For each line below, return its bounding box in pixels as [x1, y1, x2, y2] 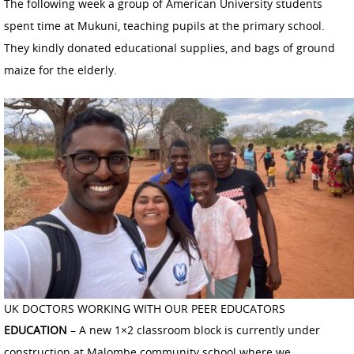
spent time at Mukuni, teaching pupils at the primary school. [4, 17, 325, 33]
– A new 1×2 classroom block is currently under [67, 322, 320, 338]
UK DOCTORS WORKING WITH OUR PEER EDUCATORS [4, 301, 285, 317]
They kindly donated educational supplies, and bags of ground [4, 40, 335, 55]
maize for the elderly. [4, 62, 117, 77]
